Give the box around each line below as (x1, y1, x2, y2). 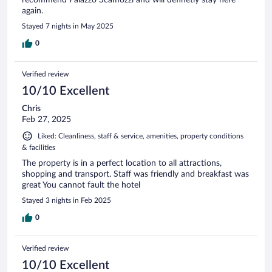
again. (22, 7, 43, 16)
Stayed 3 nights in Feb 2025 (22, 197, 111, 205)
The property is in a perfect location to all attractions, (22, 159, 222, 168)
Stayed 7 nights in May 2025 (22, 22, 114, 30)
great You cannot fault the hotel (22, 181, 140, 190)
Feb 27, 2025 (22, 115, 71, 124)
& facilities (22, 144, 55, 152)
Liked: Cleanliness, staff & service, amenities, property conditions (38, 132, 243, 140)
